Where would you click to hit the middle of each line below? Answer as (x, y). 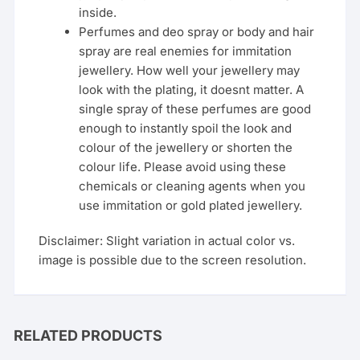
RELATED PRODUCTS (88, 335)
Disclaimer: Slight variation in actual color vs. (167, 240)
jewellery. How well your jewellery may (190, 70)
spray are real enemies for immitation (186, 51)
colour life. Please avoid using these (183, 166)
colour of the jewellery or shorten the (186, 147)
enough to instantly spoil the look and (186, 128)
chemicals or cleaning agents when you (192, 186)
